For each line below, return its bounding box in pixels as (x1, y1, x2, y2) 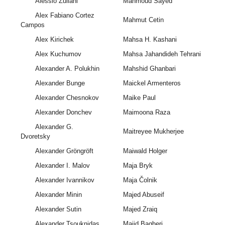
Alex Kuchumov (35, 50, 81, 58)
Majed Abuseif (123, 191, 164, 199)
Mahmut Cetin (123, 16, 164, 24)
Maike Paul (123, 94, 156, 102)
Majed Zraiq (123, 205, 157, 213)
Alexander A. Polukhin (35, 65, 99, 73)
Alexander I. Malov (35, 162, 90, 170)
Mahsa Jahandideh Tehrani (123, 50, 201, 58)
